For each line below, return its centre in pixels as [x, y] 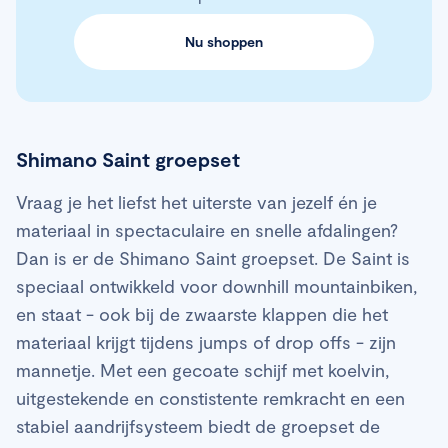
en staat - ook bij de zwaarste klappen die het [202, 314]
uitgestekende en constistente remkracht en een [210, 398]
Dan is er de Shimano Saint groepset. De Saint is [213, 258]
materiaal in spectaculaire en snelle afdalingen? [207, 230]
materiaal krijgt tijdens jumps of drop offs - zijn [206, 342]
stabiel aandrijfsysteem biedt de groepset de [198, 426]
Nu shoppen [224, 42]
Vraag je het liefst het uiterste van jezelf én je [196, 202]
